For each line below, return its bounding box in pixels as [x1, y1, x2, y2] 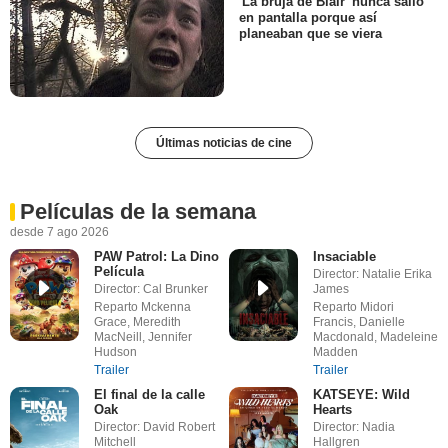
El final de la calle [93, 387, 205, 403]
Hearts [312, 402, 352, 418]
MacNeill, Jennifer [93, 330, 192, 345]
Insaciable [312, 249, 376, 265]
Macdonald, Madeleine [312, 330, 438, 345]
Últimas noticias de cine [156, 136, 292, 151]
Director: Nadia [312, 420, 395, 435]
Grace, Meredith [93, 315, 181, 330]
